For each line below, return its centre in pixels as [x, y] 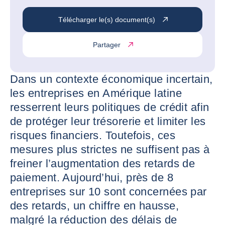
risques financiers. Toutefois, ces [93, 135]
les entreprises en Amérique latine [96, 93]
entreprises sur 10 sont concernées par [108, 192]
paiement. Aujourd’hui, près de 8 [92, 178]
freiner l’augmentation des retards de [103, 163]
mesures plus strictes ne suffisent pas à [110, 149]
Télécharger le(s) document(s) [106, 19]
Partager [106, 44]
